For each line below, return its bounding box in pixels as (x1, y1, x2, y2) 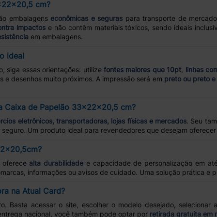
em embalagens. (29, 32, 83, 41)
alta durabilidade (29, 158, 84, 167)
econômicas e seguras (50, 14, 123, 23)
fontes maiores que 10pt (103, 65, 182, 74)
